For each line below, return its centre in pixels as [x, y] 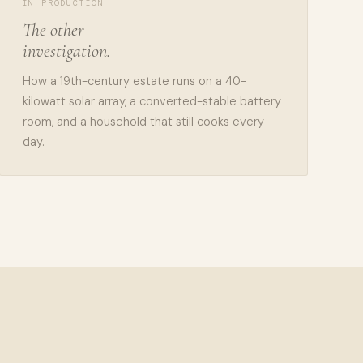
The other [53, 30]
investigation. [66, 51]
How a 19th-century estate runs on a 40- [134, 81]
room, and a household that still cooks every [143, 122]
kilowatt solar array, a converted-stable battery [152, 101]
